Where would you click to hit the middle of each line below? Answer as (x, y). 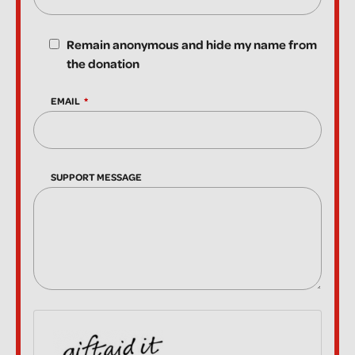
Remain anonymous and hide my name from (192, 45)
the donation (103, 64)
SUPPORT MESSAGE (97, 177)
